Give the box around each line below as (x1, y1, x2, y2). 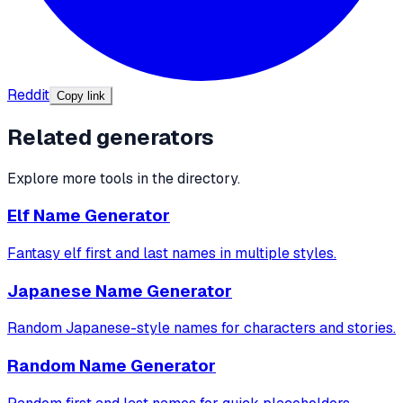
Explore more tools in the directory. (7, 168, 240, 188)
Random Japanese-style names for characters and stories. (7, 318, 396, 338)
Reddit (7, 85, 49, 104)
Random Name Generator (7, 354, 216, 378)
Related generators (7, 122, 214, 151)
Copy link (57, 88, 105, 103)
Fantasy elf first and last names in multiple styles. (7, 243, 336, 263)
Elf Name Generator (7, 204, 170, 228)
